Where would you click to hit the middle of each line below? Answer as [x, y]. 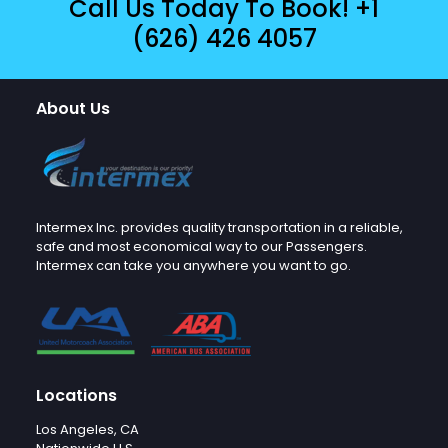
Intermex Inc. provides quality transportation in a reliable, [219, 228]
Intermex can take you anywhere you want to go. [193, 266]
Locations [76, 396]
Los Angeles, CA [87, 430]
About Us [73, 109]
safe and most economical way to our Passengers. [201, 247]
